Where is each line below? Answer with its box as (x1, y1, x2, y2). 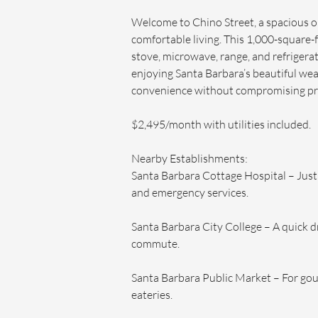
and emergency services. (131, 185, 248, 199)
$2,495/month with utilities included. (131, 117, 313, 131)
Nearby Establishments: (131, 151, 248, 165)
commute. (131, 236, 180, 251)
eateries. (131, 287, 172, 302)
